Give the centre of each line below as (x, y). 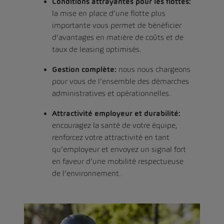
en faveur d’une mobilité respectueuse (118, 161)
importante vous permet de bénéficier (117, 25)
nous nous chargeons (153, 69)
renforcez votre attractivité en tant (111, 137)
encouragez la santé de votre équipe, (115, 125)
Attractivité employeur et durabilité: (116, 113)
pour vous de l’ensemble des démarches (120, 81)
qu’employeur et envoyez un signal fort (119, 149)
